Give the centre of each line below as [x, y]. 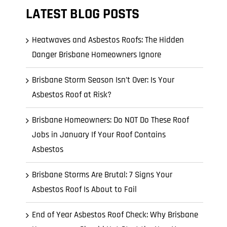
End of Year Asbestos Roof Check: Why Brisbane [115, 215]
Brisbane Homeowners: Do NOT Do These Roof [110, 120]
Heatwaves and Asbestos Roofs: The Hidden [108, 40]
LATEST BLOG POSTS [83, 14]
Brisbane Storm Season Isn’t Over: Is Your [103, 80]
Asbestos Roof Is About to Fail [84, 190]
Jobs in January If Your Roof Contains [99, 135]
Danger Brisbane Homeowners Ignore [97, 55]
